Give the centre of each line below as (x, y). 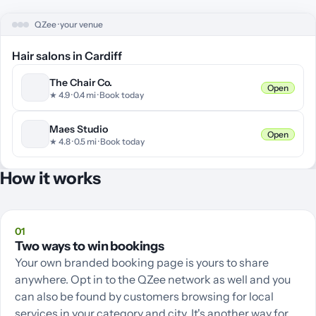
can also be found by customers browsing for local (144, 296)
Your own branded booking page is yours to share (142, 262)
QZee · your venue (69, 24)
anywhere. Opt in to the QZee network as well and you (153, 279)
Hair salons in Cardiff (67, 56)
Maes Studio (79, 129)
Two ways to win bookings (90, 246)
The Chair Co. (81, 82)
